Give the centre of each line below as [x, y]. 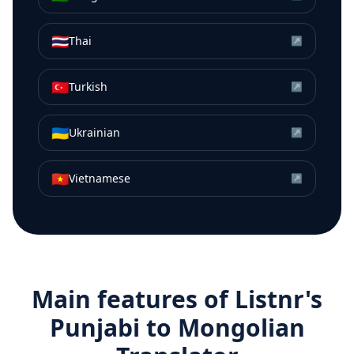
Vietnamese [100, 179]
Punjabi [94, 328]
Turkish [88, 87]
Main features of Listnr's [177, 299]
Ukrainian [94, 133]
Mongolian [241, 328]
